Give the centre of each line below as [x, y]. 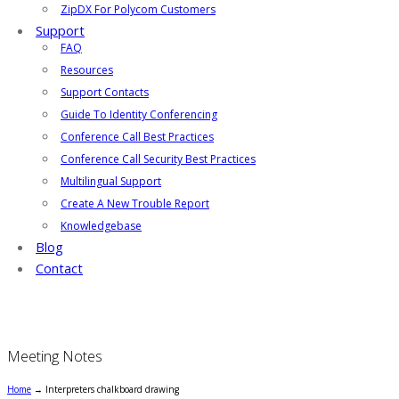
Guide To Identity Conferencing [139, 114]
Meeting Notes [55, 356]
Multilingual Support [111, 181]
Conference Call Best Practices [137, 137]
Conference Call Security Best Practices [158, 159]
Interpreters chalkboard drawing [112, 389]
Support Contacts [105, 92]
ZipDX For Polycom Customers [138, 9]
